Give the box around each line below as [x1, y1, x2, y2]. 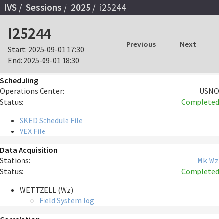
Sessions [26, 1, 62, 13]
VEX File [20, 126, 45, 136]
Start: [8, 44, 27, 55]
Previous [126, 39, 156, 49]
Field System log [39, 196, 94, 206]
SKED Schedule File [20, 115, 83, 126]
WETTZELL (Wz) [20, 185, 73, 195]
